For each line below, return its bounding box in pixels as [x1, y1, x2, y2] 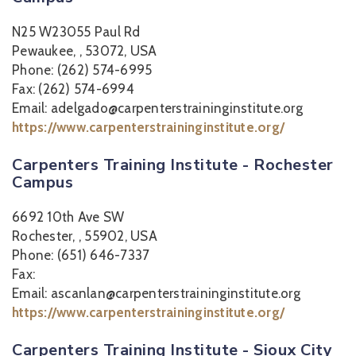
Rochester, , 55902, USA [12, 228, 157, 244]
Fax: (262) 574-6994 [12, 81, 134, 97]
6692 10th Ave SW [12, 209, 124, 225]
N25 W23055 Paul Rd [12, 24, 141, 40]
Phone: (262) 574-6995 [12, 62, 153, 78]
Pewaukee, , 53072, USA [12, 43, 157, 59]
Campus [12, 172, 73, 193]
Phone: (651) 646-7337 [12, 247, 150, 263]
